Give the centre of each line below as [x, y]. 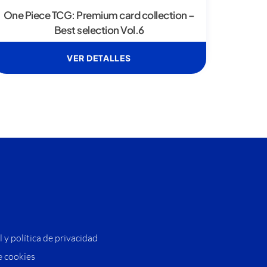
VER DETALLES [99, 58]
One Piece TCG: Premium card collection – [99, 15]
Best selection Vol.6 [99, 30]
